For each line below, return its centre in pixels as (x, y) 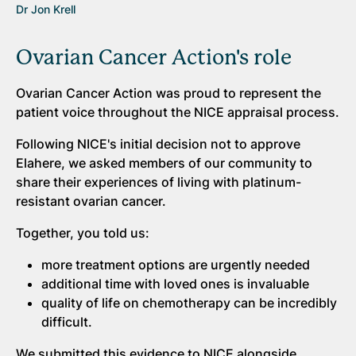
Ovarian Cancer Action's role (154, 58)
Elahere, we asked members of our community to (164, 163)
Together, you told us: (83, 233)
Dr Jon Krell (46, 10)
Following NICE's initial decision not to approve (158, 144)
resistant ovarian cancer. (91, 201)
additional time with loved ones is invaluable (175, 284)
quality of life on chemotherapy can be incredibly (189, 303)
